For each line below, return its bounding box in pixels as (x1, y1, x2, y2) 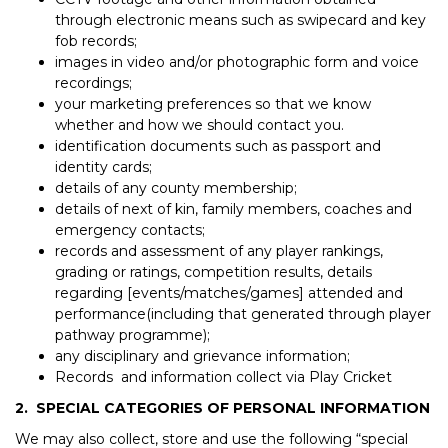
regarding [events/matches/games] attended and (55, 283, 403, 302)
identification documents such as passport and (55, 136, 381, 155)
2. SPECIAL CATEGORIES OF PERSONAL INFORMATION (15, 398, 430, 417)
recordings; (55, 73, 132, 92)
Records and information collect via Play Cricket (55, 367, 392, 386)
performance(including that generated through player (55, 304, 431, 323)
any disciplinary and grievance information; (55, 346, 350, 365)
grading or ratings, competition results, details (55, 262, 372, 281)
